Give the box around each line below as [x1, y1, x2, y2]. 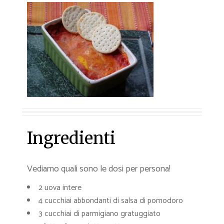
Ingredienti [27, 128, 115, 148]
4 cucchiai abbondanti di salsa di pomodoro [38, 194, 183, 207]
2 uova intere [38, 181, 81, 194]
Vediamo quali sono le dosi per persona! [27, 161, 170, 176]
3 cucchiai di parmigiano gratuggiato [38, 207, 160, 220]
